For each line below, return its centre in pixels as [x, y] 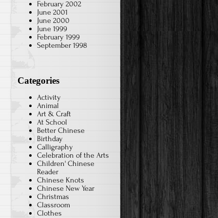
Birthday [50, 139]
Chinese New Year [66, 189]
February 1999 [58, 37]
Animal [48, 106]
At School [52, 122]
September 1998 [62, 45]
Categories [38, 80]
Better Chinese [61, 131]
